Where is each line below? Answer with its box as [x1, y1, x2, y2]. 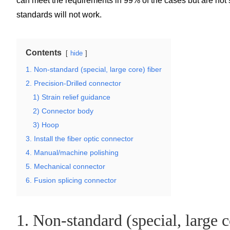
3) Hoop [33, 120, 59, 129]
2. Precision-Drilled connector [26, 79, 121, 87]
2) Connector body [33, 106, 93, 115]
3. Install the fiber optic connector [26, 134, 133, 143]
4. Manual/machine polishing [26, 148, 119, 157]
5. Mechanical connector [26, 162, 105, 170]
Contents [26, 48, 62, 57]
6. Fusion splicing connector [26, 176, 117, 184]
